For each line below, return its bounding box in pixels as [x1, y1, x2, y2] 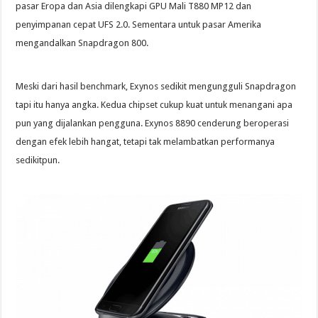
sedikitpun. [16, 155, 60, 166]
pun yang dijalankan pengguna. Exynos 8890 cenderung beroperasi [16, 118, 290, 129]
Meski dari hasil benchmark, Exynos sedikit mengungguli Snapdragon [16, 81, 297, 92]
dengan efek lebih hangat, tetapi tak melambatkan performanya [16, 136, 275, 148]
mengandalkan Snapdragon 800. [16, 38, 149, 49]
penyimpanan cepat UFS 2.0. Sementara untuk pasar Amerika [16, 19, 262, 31]
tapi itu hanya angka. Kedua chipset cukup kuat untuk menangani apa [16, 99, 293, 111]
